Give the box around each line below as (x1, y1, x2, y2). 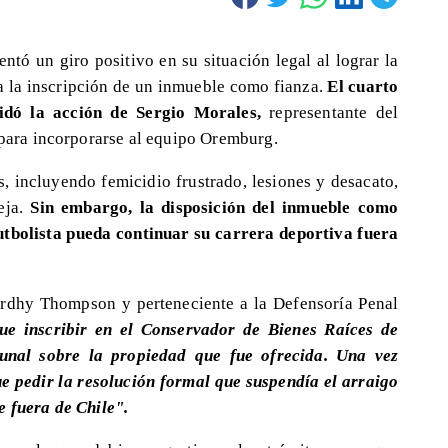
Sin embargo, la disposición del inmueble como (30, 197, 399, 218)
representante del (269, 101, 399, 122)
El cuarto (327, 75, 399, 96)
